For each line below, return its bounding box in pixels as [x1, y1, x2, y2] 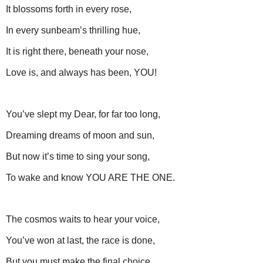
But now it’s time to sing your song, [6, 151, 150, 161]
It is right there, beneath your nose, [6, 46, 149, 56]
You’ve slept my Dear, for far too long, [6, 109, 160, 120]
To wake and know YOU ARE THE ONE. [6, 172, 175, 183]
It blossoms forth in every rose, [6, 4, 131, 15]
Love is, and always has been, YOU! [6, 67, 157, 77]
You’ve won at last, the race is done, [6, 235, 155, 246]
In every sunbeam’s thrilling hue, [6, 25, 140, 35]
